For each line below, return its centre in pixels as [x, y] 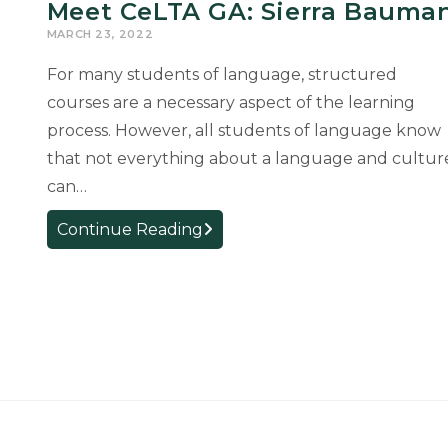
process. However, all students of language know [243, 131]
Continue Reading [129, 230]
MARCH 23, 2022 [100, 34]
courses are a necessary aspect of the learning [230, 103]
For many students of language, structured [221, 75]
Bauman [231, 327]
